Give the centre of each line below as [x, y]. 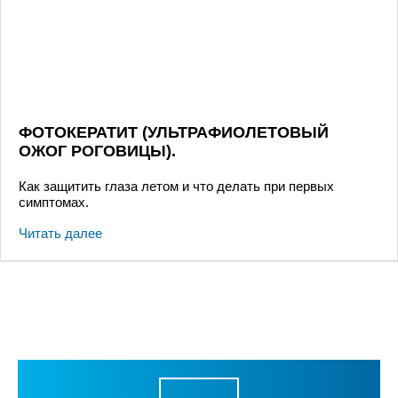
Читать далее [60, 233]
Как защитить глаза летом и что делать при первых [176, 186]
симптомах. [54, 202]
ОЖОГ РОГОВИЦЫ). [97, 151]
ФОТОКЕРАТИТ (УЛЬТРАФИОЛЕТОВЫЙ [174, 132]
